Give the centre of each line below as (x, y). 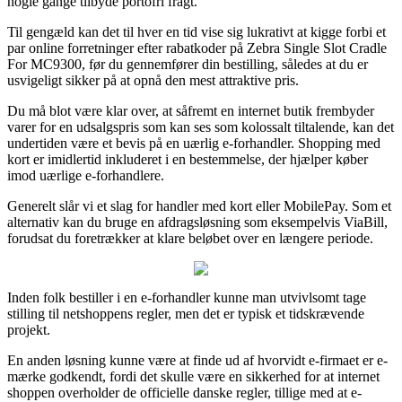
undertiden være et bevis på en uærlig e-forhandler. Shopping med (194, 143)
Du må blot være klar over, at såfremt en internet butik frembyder (191, 110)
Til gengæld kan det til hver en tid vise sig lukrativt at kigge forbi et (197, 31)
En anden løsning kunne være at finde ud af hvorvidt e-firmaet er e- (197, 360)
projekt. (29, 329)
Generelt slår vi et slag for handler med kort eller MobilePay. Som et (199, 205)
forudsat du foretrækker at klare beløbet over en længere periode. (190, 238)
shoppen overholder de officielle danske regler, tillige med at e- (184, 392)
